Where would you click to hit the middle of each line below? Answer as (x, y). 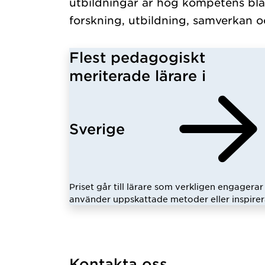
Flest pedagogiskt (137, 57)
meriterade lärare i (138, 75)
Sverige (97, 128)
